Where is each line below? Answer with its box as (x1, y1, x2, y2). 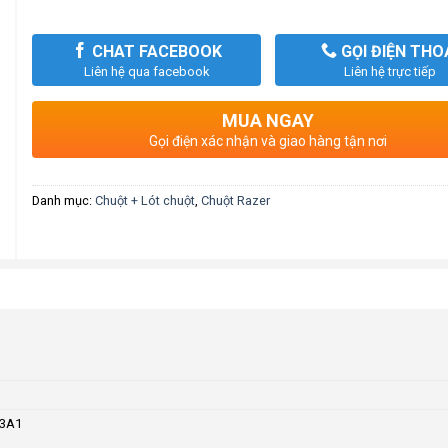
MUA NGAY (222, 110, 315, 131)
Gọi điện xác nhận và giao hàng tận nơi (149, 133, 388, 149)
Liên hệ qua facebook (83, 64, 210, 79)
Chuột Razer (201, 193, 271, 208)
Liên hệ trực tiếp (343, 64, 436, 79)
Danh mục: (32, 193, 96, 208)
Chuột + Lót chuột (95, 193, 196, 208)
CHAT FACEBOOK (87, 42, 222, 61)
